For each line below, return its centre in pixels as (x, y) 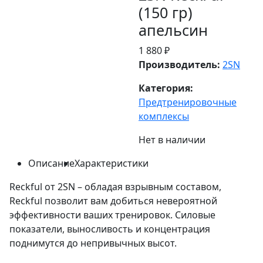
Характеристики (112, 163)
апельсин (173, 30)
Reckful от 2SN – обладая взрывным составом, (115, 186)
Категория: (166, 88)
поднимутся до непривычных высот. (93, 243)
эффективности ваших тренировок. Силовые (112, 215)
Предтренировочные (188, 102)
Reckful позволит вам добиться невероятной (113, 200)
